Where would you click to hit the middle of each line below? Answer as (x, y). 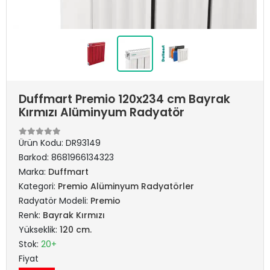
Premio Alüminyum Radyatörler (126, 186)
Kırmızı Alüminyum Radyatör (102, 112)
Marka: (33, 172)
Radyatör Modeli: (55, 201)
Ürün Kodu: (42, 143)
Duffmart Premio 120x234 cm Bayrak (124, 99)
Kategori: (38, 186)
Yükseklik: (39, 230)
